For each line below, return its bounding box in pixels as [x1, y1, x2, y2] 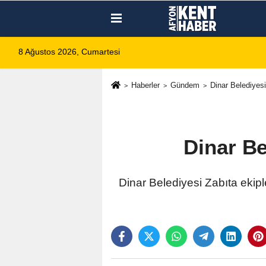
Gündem [170, 81, 199, 90]
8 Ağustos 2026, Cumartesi [18, 47, 120, 57]
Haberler [131, 81, 160, 90]
